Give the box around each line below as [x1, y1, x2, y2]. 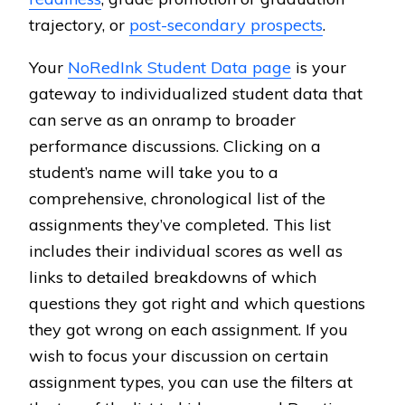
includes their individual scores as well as [29, 240, 343, 261]
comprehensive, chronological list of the [29, 188, 325, 209]
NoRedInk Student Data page [68, 57, 291, 78]
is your [291, 57, 346, 78]
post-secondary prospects [129, 14, 323, 35]
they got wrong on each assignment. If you [29, 319, 348, 340]
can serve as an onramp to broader [29, 109, 296, 130]
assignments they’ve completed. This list [29, 214, 331, 235]
